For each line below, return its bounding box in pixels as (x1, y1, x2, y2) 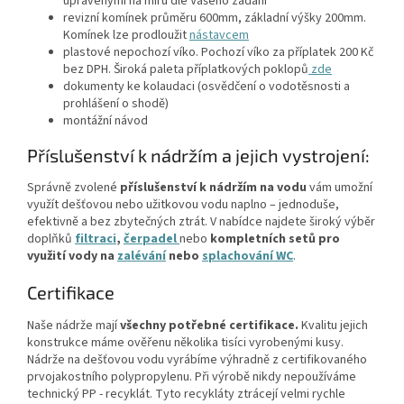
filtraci (75, 230, 116, 249)
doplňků (27, 230, 72, 249)
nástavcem (189, 25, 249, 44)
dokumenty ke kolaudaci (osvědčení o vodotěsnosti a (63, 77, 350, 96)
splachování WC (202, 247, 293, 266)
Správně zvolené (27, 179, 117, 197)
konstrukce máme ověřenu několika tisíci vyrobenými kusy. (27, 333, 344, 352)
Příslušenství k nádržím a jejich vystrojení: (27, 143, 370, 166)
